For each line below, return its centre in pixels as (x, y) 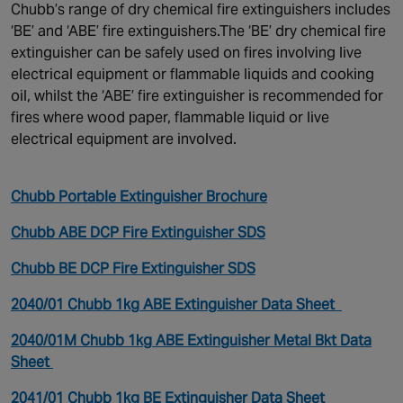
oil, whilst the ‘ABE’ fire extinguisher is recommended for (197, 96)
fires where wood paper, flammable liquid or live (170, 117)
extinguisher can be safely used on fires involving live (186, 53)
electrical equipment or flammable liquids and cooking (193, 74)
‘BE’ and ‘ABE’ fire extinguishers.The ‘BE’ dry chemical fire (198, 31)
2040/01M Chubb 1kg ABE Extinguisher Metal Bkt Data (191, 340)
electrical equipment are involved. (124, 139)
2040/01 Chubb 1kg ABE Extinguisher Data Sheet (176, 304)
